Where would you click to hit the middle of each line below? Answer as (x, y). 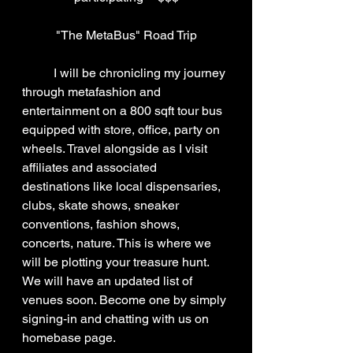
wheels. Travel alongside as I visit (116, 149)
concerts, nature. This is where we (118, 243)
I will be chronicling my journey (38, 73)
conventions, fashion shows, (102, 224)
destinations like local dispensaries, (123, 186)
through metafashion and (93, 92)
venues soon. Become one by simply (126, 300)
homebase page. (69, 338)
